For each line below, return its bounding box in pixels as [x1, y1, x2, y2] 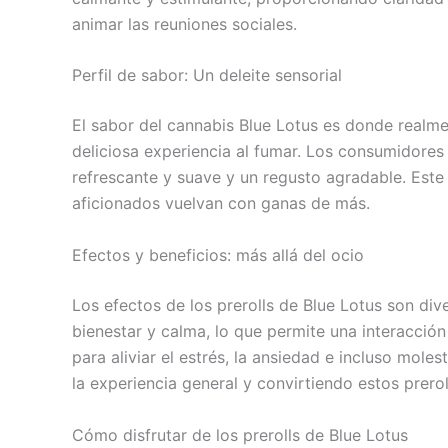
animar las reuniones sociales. [72, 13, 297, 34]
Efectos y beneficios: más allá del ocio [72, 244, 364, 265]
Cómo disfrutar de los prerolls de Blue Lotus [72, 424, 408, 445]
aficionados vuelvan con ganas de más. [72, 193, 370, 214]
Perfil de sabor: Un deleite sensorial [72, 65, 342, 86]
